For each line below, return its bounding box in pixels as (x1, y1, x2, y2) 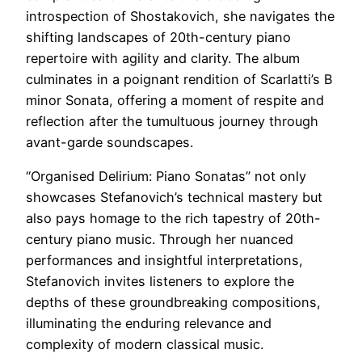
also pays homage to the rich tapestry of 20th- (26, 210, 321, 227)
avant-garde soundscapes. (26, 134, 193, 151)
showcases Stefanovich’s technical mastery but (26, 189, 322, 206)
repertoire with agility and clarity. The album (26, 50, 300, 67)
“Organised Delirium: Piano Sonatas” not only (26, 168, 306, 185)
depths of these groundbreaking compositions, (26, 294, 321, 311)
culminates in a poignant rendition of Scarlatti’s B (26, 71, 333, 88)
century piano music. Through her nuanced (26, 231, 293, 248)
